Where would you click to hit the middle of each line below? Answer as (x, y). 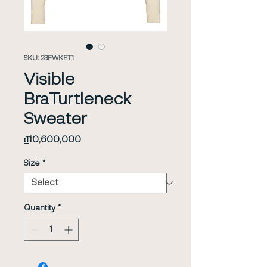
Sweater (55, 119)
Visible (49, 80)
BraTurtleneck (77, 100)
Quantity (40, 208)
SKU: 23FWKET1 (49, 58)
